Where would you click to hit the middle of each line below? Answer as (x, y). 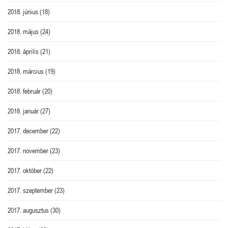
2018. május (23, 31)
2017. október (25, 170)
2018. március (26, 71)
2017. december (28, 131)
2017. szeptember (30, 190)
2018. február (24, 91)
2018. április (23, 51)
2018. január (23, 111)
